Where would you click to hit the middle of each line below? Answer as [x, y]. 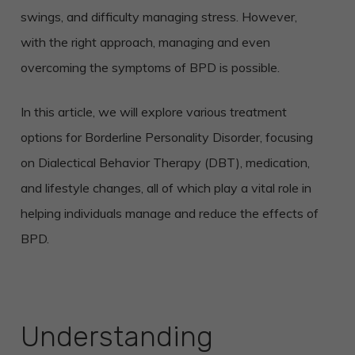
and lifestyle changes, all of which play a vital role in [166, 188]
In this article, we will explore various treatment [153, 112]
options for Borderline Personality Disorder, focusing [166, 137]
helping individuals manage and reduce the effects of [169, 213]
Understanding [116, 336]
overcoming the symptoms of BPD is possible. [150, 67]
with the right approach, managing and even [145, 42]
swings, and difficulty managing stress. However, [158, 17]
